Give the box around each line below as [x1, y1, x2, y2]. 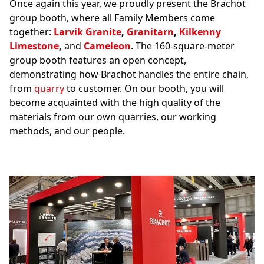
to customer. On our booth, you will [67, 82, 224, 95]
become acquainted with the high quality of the [9, 96, 220, 109]
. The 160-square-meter [131, 39, 235, 52]
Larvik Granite [54, 25, 121, 38]
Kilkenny [179, 25, 221, 38]
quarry [34, 82, 67, 95]
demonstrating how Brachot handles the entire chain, [9, 68, 249, 81]
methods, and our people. [9, 124, 125, 137]
